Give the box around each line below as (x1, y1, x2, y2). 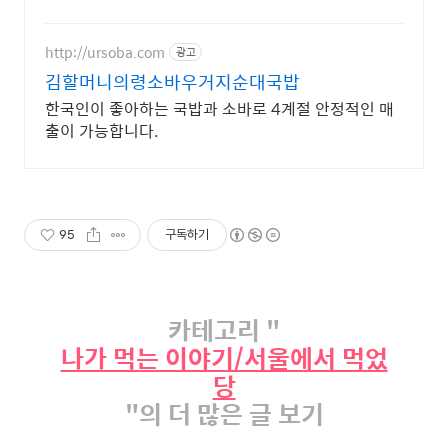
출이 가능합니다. (45, 118, 158, 144)
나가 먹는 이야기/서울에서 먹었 (60, 339, 388, 377)
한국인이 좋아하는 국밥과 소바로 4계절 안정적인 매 (45, 96, 394, 122)
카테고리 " (168, 311, 280, 349)
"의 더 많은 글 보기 (124, 395, 324, 433)
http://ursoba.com (45, 40, 165, 63)
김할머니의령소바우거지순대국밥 (45, 68, 300, 96)
